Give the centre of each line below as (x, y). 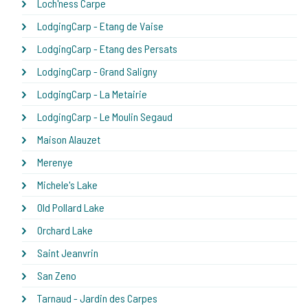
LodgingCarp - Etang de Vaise (100, 25)
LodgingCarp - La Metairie (92, 93)
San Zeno (57, 275)
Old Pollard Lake (71, 207)
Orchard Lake (65, 230)
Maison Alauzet (69, 139)
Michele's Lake (67, 184)
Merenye (55, 162)
